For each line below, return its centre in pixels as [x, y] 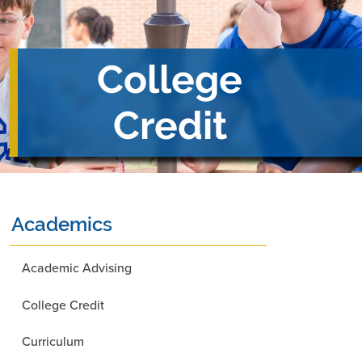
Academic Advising [77, 268]
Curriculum [53, 341]
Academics [62, 224]
